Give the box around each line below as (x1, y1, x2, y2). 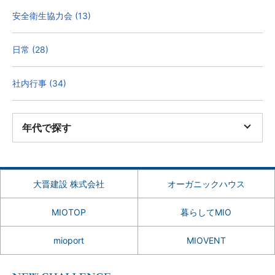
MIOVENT (186, 235, 226, 246)
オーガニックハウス (167, 179, 245, 189)
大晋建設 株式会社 (33, 179, 105, 189)
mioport (53, 235, 85, 246)
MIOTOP (52, 207, 87, 217)
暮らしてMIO (180, 207, 232, 217)
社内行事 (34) (12, 78, 66, 88)
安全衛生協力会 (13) (12, 10, 91, 21)
